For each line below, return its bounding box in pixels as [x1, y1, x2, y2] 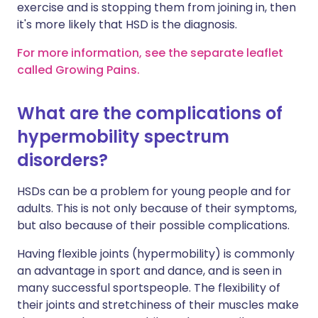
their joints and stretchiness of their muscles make [17, 297, 299, 313]
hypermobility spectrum [17, 125, 229, 148]
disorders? [17, 148, 108, 172]
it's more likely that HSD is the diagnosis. [17, 16, 237, 33]
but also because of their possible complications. [17, 217, 290, 234]
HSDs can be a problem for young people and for [17, 183, 291, 199]
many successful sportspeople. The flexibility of [17, 280, 280, 296]
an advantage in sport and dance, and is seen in [17, 263, 282, 279]
